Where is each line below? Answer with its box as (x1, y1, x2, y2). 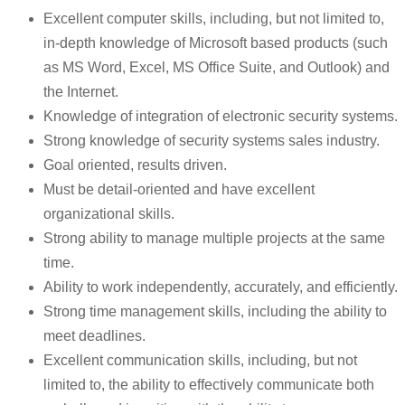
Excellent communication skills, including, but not (43, 353, 357, 369)
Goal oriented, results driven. (43, 157, 227, 174)
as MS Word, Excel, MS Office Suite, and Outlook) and (43, 60, 390, 76)
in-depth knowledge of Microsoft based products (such (43, 35, 388, 52)
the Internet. (43, 84, 118, 100)
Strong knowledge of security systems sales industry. (43, 133, 380, 149)
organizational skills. (43, 206, 174, 222)
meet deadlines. (43, 328, 146, 344)
